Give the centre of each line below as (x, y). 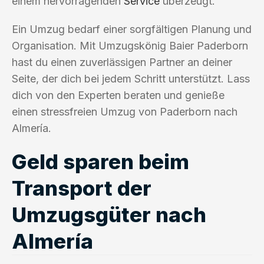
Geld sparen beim (100, 161)
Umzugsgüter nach (109, 214)
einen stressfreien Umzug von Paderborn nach (125, 111)
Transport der (82, 188)
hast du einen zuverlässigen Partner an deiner (122, 62)
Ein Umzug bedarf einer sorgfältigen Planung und (132, 29)
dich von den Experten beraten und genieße (118, 95)
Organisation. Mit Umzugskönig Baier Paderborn (130, 45)
